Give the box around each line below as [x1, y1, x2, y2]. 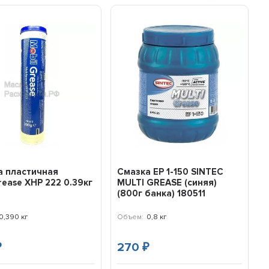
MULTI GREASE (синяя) [116, 177, 217, 188]
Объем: [116, 212, 144, 222]
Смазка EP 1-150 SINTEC [116, 166, 223, 177]
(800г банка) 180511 [116, 187, 205, 199]
